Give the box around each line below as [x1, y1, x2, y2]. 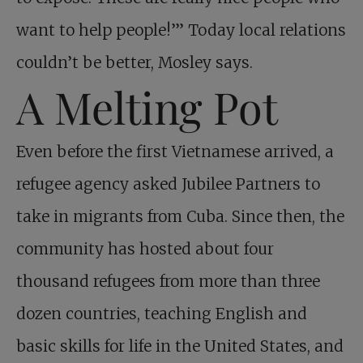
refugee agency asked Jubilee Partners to [16, 174, 320, 194]
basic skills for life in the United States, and [16, 336, 344, 357]
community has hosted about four [16, 239, 274, 259]
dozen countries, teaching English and [16, 304, 307, 324]
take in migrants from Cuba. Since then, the [16, 207, 344, 227]
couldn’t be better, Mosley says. [16, 53, 253, 73]
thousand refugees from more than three [16, 271, 320, 292]
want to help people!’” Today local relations [16, 20, 346, 41]
